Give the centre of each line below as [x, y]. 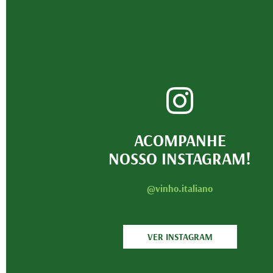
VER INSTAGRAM [180, 237]
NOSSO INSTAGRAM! [180, 159]
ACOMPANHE [180, 140]
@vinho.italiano [180, 189]
